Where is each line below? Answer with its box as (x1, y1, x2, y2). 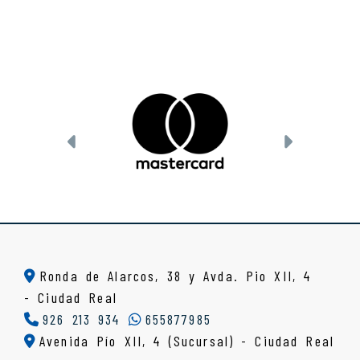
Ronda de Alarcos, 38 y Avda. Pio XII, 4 (39, 266, 312, 284)
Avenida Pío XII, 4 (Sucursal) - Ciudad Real (39, 331, 335, 350)
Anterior (77, 133, 143, 153)
